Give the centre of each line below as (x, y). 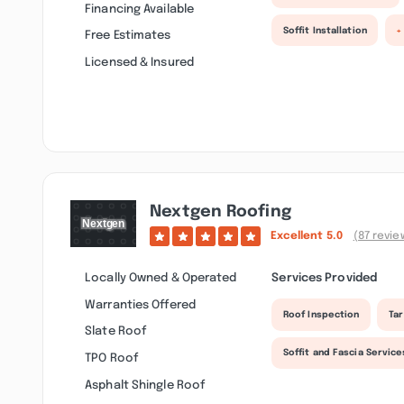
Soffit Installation (325, 30)
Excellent (298, 236)
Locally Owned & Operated (161, 278)
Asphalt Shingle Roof (145, 385)
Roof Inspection (321, 314)
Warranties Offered (140, 304)
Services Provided (325, 278)
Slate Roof (116, 331)
